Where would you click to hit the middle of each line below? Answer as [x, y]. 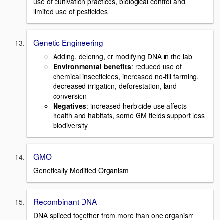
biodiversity [70, 125]
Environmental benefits [92, 66]
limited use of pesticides [70, 12]
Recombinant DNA [65, 201]
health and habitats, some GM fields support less [129, 115]
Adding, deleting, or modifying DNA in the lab [123, 56]
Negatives [70, 105]
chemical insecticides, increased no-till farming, [126, 76]
